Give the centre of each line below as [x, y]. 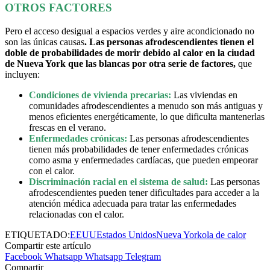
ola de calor [224, 234]
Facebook [24, 256]
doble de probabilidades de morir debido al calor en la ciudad [130, 52]
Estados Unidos [126, 234]
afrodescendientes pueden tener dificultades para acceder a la [144, 192]
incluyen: [22, 74]
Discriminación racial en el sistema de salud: [118, 181]
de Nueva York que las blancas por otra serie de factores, [120, 63]
